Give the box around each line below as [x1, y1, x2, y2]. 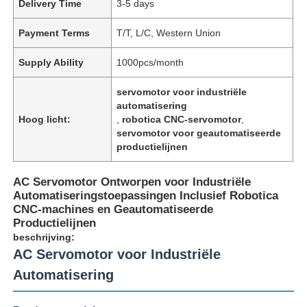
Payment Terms [19, 27, 90, 38]
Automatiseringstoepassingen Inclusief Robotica [13, 188, 279, 202]
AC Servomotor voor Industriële [13, 246, 221, 262]
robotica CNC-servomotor [122, 113, 242, 125]
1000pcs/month [116, 56, 184, 68]
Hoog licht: [19, 113, 71, 125]
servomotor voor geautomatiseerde [116, 127, 282, 138]
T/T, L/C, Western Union [116, 27, 221, 38]
